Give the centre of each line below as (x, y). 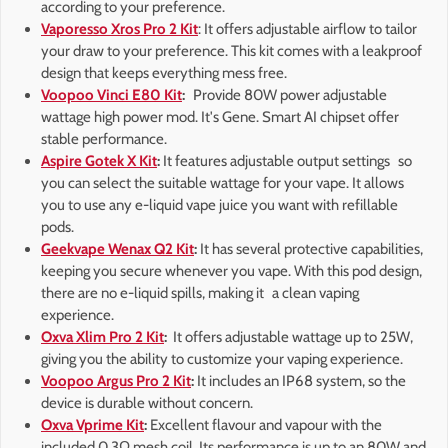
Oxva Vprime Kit (92, 425)
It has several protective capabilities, (311, 249)
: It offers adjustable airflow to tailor (307, 29)
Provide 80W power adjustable (286, 95)
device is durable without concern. (147, 403)
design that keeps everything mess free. (164, 73)
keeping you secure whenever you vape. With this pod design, (231, 271)
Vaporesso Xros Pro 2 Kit (119, 29)
